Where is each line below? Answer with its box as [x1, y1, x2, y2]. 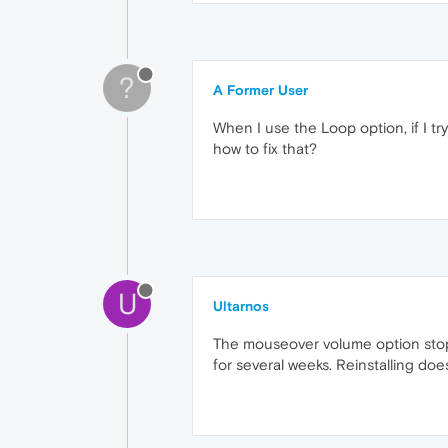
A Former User [213, 82, 308, 99]
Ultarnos [213, 298, 269, 315]
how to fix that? [213, 140, 317, 158]
